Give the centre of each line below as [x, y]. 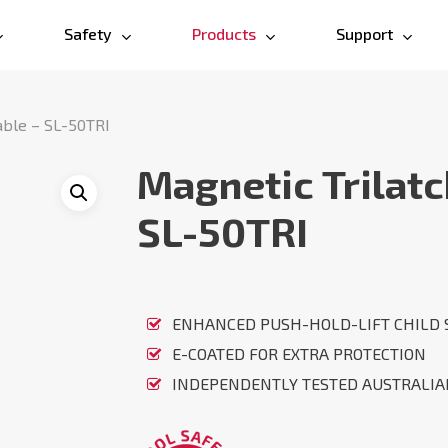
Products [224, 34]
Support [364, 34]
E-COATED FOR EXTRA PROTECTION [298, 354]
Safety [88, 34]
